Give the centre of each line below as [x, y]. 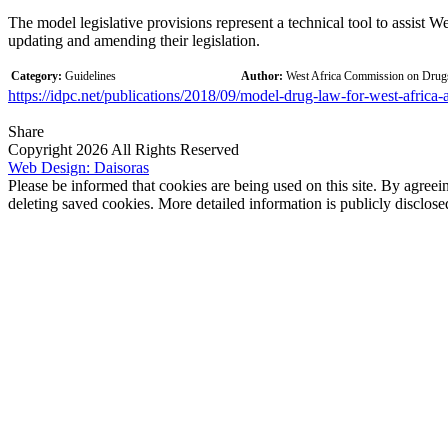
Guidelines [90, 75]
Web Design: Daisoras [78, 167]
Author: [263, 75]
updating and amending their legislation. [134, 40]
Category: [38, 75]
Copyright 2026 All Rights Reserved [123, 149]
